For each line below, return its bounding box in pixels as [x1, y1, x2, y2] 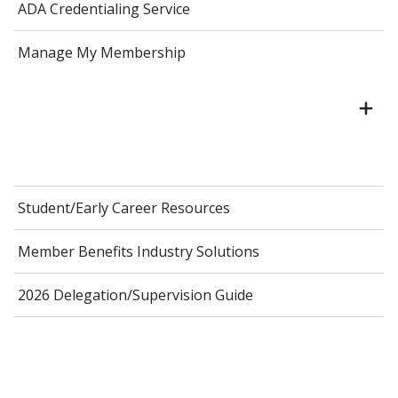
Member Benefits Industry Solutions [18, 242, 259, 262]
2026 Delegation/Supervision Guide [18, 285, 253, 306]
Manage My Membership [18, 43, 186, 63]
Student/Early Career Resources [18, 198, 230, 219]
